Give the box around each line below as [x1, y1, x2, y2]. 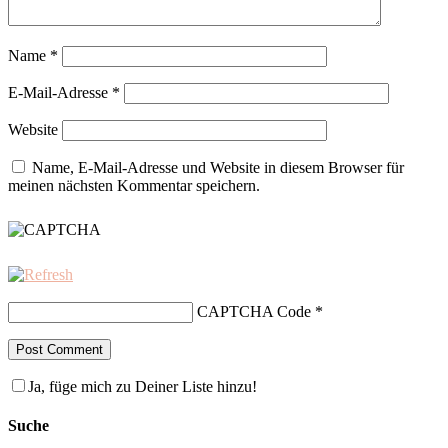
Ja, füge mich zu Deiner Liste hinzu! [28, 378, 257, 396]
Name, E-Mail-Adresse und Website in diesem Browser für [32, 159, 404, 177]
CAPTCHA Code [197, 303, 311, 321]
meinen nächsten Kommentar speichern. [8, 177, 260, 195]
